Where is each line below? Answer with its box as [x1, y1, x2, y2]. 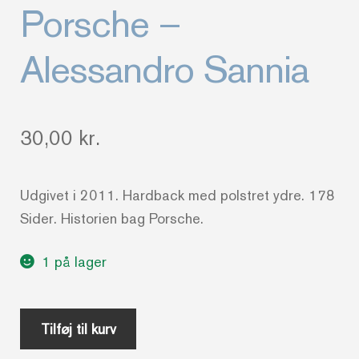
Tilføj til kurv [40, 320, 116, 337]
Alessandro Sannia [20, 47, 309, 92]
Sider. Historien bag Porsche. [20, 209, 204, 227]
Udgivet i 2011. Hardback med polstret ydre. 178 [20, 186, 336, 204]
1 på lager [42, 253, 107, 271]
